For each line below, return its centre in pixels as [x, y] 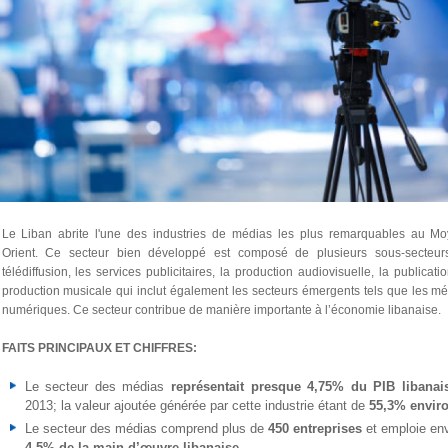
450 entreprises [316, 428]
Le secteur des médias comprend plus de [146, 428]
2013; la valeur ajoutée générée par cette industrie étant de [196, 405]
